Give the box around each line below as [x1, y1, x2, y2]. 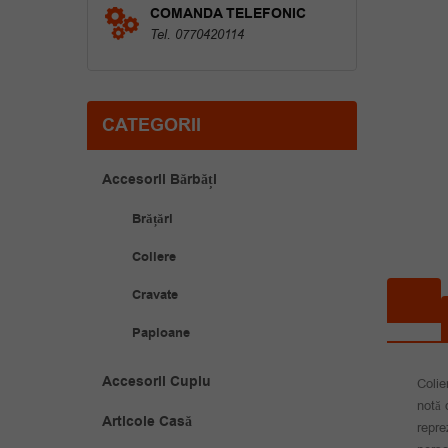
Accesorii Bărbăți [102, 170, 217, 190]
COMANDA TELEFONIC [150, 4, 306, 24]
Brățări [132, 210, 173, 228]
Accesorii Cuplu [102, 372, 211, 392]
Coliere [132, 248, 176, 266]
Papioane [132, 324, 190, 342]
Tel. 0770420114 [150, 26, 244, 43]
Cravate [132, 286, 178, 304]
